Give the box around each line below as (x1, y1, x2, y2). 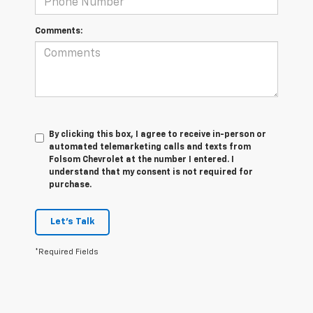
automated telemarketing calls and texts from (49, 143, 251, 152)
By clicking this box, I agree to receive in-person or (49, 131, 266, 140)
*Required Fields (35, 248, 99, 256)
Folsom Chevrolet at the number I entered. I (49, 156, 234, 165)
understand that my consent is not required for (49, 168, 253, 177)
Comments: (35, 27, 82, 36)
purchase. (49, 181, 92, 190)
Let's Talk (50, 217, 94, 227)
